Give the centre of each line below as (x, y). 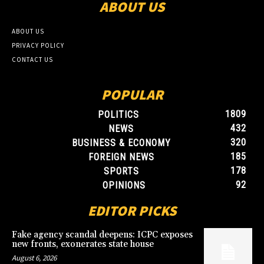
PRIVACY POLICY (38, 46)
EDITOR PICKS (132, 211)
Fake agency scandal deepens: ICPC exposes (102, 235)
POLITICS (118, 115)
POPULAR (132, 95)
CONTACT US (32, 60)
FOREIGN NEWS (121, 157)
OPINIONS (124, 186)
